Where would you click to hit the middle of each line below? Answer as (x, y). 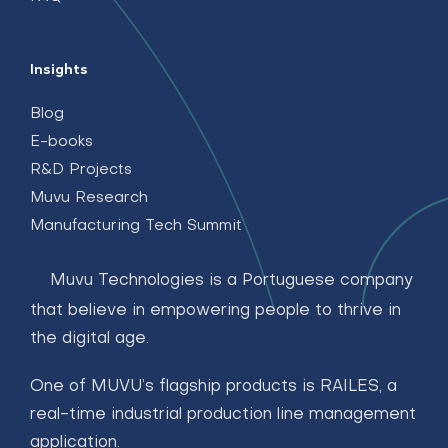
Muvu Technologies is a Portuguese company (231, 280)
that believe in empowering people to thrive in (215, 310)
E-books (61, 141)
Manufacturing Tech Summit (136, 225)
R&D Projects (81, 169)
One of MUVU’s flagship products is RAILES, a (213, 386)
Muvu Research (89, 197)
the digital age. (89, 338)
